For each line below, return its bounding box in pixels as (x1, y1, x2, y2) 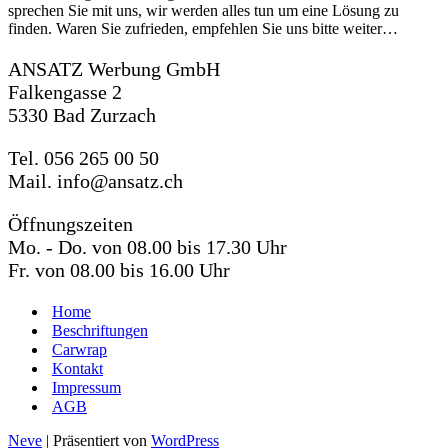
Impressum (52, 379, 121, 396)
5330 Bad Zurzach (8, 104, 156, 126)
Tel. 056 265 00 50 (8, 147, 159, 169)
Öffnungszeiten (8, 213, 133, 235)
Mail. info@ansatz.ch (8, 170, 183, 192)
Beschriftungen (52, 322, 148, 339)
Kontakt (52, 360, 103, 377)
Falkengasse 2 (8, 81, 122, 103)
